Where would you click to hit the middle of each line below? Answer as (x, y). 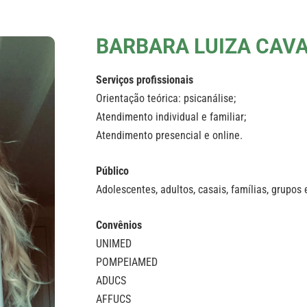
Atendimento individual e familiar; (171, 116)
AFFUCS (113, 299)
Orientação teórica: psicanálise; (165, 98)
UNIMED (113, 243)
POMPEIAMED (126, 262)
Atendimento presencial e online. (169, 135)
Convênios (119, 225)
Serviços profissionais (144, 79)
